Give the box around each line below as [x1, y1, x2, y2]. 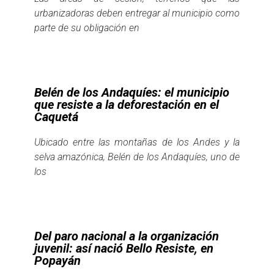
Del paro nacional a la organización [34, 228, 219, 243]
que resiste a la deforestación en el [34, 97, 219, 112]
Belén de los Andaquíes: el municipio [34, 84, 229, 100]
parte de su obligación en [34, 21, 139, 34]
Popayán [34, 253, 81, 268]
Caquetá [34, 109, 78, 124]
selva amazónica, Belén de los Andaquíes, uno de [34, 150, 240, 163]
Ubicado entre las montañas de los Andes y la [34, 136, 240, 148]
